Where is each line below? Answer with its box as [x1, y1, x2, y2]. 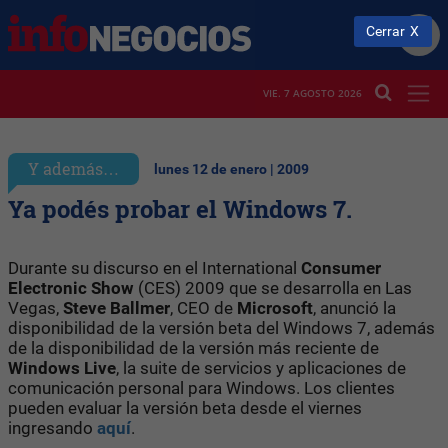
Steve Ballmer [63, 297, 170, 318]
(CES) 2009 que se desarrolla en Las [134, 277, 412, 298]
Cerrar [366, 22, 406, 40]
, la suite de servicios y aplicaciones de [116, 357, 406, 378]
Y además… [28, 157, 119, 179]
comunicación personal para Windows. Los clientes [8, 377, 395, 398]
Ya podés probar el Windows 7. [8, 192, 352, 225]
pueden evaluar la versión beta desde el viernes [8, 397, 362, 418]
